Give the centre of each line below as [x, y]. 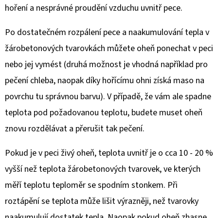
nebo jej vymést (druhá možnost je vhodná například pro [106, 64]
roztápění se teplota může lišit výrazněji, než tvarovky [102, 201]
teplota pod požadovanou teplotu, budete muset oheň [104, 113]
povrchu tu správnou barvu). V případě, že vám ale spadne [108, 97]
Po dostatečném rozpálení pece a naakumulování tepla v [107, 32]
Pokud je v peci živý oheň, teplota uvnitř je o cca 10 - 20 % [109, 153]
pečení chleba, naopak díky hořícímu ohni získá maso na [105, 81]
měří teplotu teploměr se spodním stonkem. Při [91, 185]
